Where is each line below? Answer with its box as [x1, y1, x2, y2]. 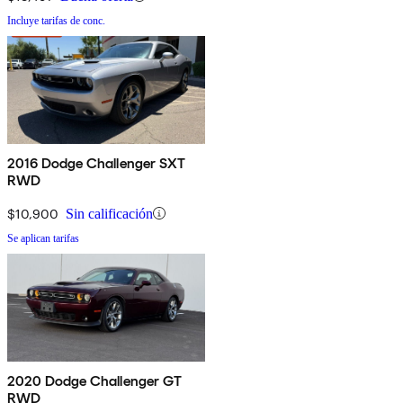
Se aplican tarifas [7, 231, 79, 245]
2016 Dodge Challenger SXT [7, 154, 185, 172]
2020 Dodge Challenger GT [7, 372, 182, 390]
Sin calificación [66, 205, 153, 221]
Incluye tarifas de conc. [7, 13, 105, 27]
